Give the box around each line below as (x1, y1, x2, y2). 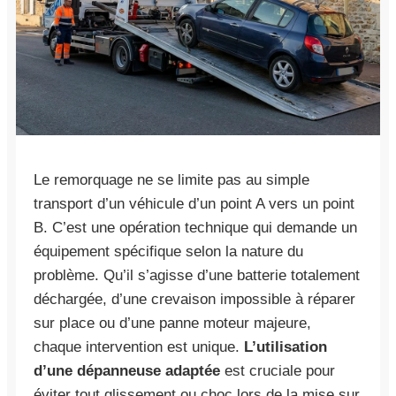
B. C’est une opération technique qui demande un (34, 218, 357, 236)
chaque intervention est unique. (34, 338, 244, 355)
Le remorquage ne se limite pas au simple (34, 171, 309, 188)
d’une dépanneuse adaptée (34, 362, 220, 379)
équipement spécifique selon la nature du (34, 242, 303, 260)
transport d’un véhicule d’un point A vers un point (34, 194, 354, 212)
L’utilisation (244, 338, 327, 355)
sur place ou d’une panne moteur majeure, (34, 314, 311, 331)
